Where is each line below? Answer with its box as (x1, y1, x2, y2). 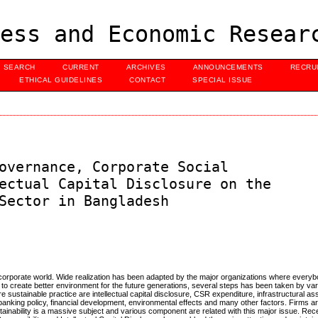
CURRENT (62, 63, 99, 71)
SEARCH (3, 63, 35, 71)
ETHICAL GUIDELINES (19, 76, 103, 84)
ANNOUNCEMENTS (192, 63, 263, 71)
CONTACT (129, 76, 166, 84)
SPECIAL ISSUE (192, 76, 253, 84)
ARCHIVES (126, 63, 166, 71)
